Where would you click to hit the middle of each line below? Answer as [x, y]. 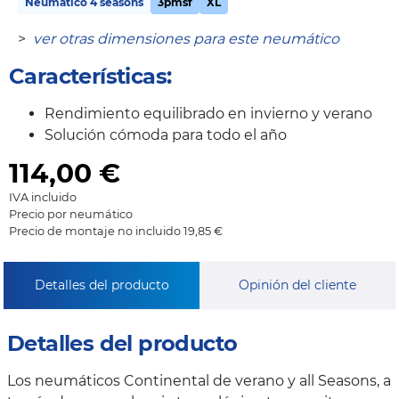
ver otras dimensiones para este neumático [186, 39]
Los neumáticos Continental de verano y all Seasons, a [199, 381]
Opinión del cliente [297, 285]
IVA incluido [43, 198]
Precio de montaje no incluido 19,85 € [116, 232]
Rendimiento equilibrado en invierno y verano [208, 114]
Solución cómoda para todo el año [166, 135]
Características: [90, 77]
